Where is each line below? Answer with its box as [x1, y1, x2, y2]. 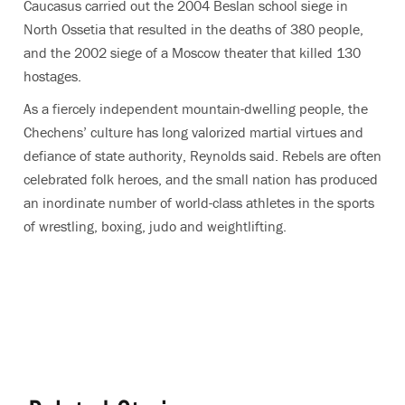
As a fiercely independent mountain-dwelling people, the [24, 99, 368, 118]
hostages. [24, 67, 81, 85]
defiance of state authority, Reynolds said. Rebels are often [24, 146, 381, 165]
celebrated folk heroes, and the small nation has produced [24, 170, 378, 188]
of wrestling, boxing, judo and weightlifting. [24, 217, 287, 235]
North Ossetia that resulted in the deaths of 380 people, [24, 20, 363, 38]
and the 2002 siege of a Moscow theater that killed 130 [24, 43, 361, 61]
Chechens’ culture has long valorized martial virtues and [24, 123, 363, 141]
